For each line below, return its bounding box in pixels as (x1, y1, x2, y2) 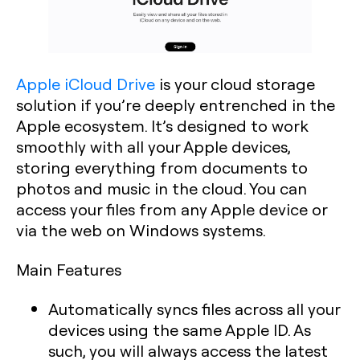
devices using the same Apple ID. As (48, 318, 311, 340)
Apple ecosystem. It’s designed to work (16, 114, 309, 136)
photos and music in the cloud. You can (16, 177, 307, 198)
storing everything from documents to (16, 156, 308, 178)
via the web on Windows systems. (16, 219, 266, 240)
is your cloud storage (155, 72, 315, 94)
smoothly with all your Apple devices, (16, 135, 290, 157)
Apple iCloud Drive (16, 72, 155, 94)
